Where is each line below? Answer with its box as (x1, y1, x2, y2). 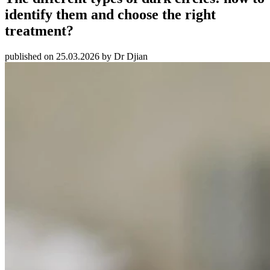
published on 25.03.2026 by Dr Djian (5, 51, 148, 61)
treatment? (5, 22, 74, 39)
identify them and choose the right (5, 6, 216, 22)
